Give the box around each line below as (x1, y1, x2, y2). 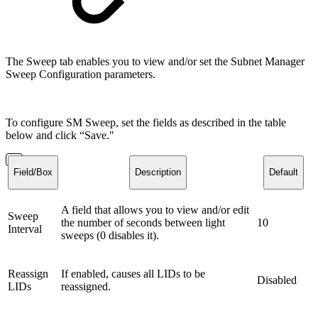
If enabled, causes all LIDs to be (61, 268, 205, 280)
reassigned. (61, 280, 111, 292)
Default (269, 167, 298, 178)
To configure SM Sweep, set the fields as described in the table (6, 116, 286, 128)
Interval (8, 223, 42, 235)
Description (134, 167, 181, 178)
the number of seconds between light (61, 216, 225, 229)
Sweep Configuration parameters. (6, 68, 155, 80)
